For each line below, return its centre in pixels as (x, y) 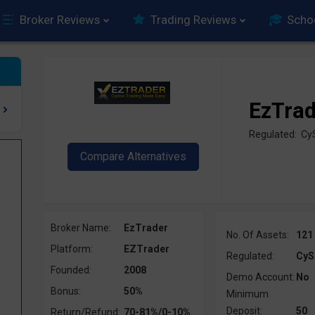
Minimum (247, 294)
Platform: (71, 249)
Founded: (71, 270)
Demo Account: (260, 277)
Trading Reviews (193, 20)
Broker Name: (81, 228)
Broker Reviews (60, 20)
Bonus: (65, 291)
